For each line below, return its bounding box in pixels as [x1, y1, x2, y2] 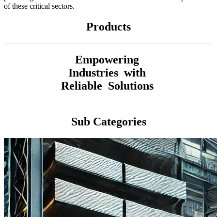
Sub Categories [71, 115, 146, 128]
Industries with [68, 66, 149, 79]
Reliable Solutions [61, 79, 156, 92]
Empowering [75, 53, 142, 66]
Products [86, 20, 131, 33]
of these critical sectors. [4, 2, 75, 11]
